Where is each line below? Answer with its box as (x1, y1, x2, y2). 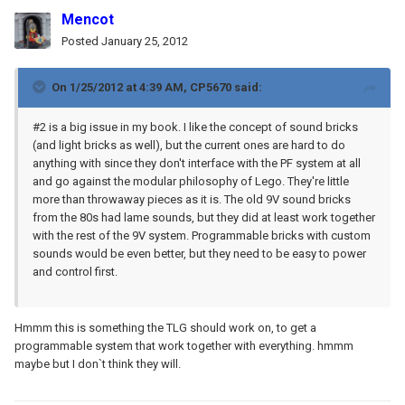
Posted (61, 33, 101, 48)
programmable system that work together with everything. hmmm (14, 338, 353, 353)
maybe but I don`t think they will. (14, 356, 181, 371)
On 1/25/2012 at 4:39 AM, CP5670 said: (52, 80, 262, 94)
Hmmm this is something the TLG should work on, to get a (14, 320, 316, 334)
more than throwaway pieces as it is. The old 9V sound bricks (33, 192, 351, 206)
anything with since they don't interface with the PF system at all (33, 155, 361, 170)
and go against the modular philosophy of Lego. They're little (33, 174, 349, 188)
